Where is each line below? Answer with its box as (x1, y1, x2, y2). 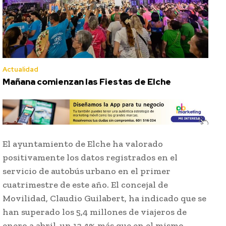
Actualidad (3, 65, 38, 74)
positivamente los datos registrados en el (3, 152, 178, 163)
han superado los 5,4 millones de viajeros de (3, 206, 187, 218)
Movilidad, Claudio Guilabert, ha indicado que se (3, 193, 206, 204)
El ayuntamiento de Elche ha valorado (3, 138, 163, 150)
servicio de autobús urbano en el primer (3, 165, 171, 177)
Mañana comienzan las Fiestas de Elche (3, 76, 171, 88)
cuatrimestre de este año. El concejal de (3, 179, 168, 191)
